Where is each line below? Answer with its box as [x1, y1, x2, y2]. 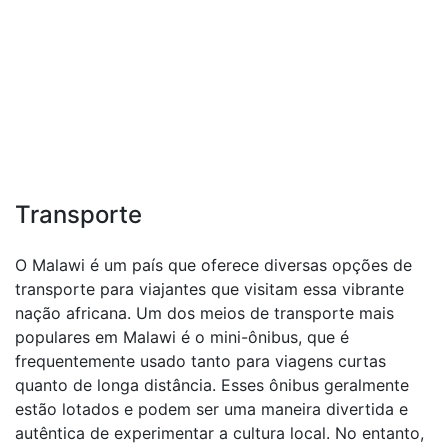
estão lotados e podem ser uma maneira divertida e [15, 399, 408, 419]
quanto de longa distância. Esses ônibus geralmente [15, 375, 409, 395]
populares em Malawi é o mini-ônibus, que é [15, 327, 349, 347]
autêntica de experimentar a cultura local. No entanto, [15, 423, 424, 443]
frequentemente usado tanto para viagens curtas [15, 351, 386, 371]
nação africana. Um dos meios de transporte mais [15, 303, 394, 323]
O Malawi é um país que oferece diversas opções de [15, 255, 412, 275]
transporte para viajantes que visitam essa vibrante [15, 279, 404, 299]
